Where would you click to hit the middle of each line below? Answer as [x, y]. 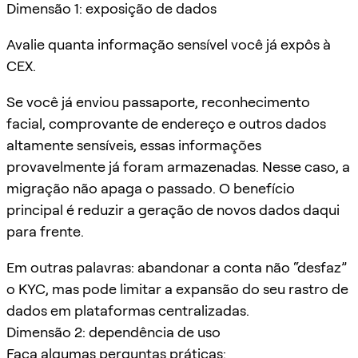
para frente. [45, 231]
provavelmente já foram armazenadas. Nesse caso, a [178, 166]
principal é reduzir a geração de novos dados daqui [173, 209]
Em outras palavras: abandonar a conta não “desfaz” [177, 267]
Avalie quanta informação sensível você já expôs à [169, 44]
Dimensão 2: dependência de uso [113, 332]
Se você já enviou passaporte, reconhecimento [158, 101]
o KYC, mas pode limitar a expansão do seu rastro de [177, 288]
